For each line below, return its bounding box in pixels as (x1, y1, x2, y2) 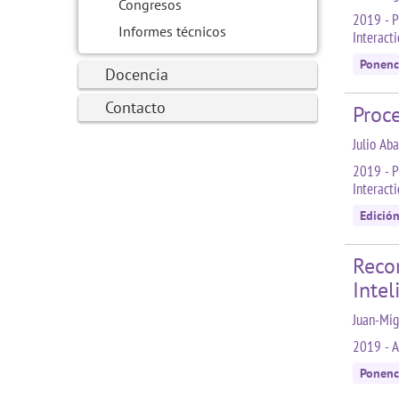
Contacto (105, 97, 166, 118)
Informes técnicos (118, 22, 226, 40)
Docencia (105, 64, 168, 85)
